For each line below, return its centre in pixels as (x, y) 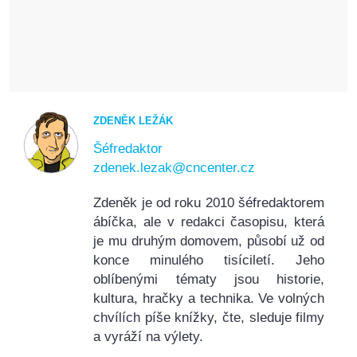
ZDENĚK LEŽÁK (133, 121)
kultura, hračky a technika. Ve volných (209, 298)
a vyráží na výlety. (149, 336)
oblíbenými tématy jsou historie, (209, 279)
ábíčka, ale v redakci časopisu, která (209, 222)
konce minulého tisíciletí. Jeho (209, 260)
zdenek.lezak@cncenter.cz (175, 167)
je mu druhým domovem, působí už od (209, 241)
